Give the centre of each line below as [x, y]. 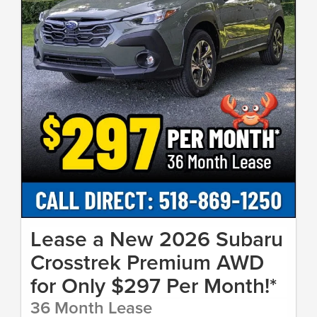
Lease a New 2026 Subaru [157, 239]
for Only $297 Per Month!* [154, 286]
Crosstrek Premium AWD [147, 263]
